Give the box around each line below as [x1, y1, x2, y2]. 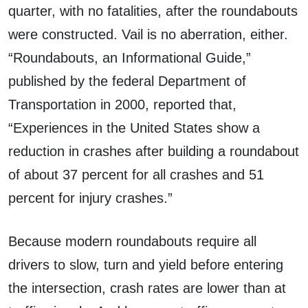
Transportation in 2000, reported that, [8, 96, 236, 112]
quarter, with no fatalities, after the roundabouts [8, 3, 298, 19]
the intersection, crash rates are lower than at [8, 280, 286, 296]
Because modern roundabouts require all [8, 233, 256, 249]
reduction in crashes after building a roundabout [8, 143, 299, 159]
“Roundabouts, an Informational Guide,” [8, 49, 251, 65]
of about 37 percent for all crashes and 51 [8, 166, 264, 182]
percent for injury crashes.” [8, 190, 173, 206]
